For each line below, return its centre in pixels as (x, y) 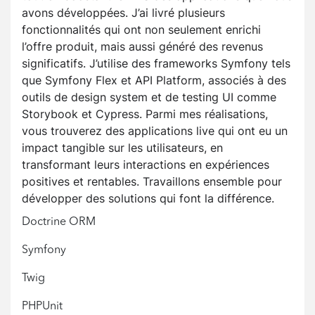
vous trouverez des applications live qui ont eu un (155, 131)
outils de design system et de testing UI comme (149, 97)
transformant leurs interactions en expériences (146, 165)
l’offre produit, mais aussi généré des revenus (142, 47)
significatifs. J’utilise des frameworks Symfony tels (156, 64)
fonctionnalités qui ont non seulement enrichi (141, 30)
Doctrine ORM (59, 223)
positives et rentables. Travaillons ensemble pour (152, 182)
